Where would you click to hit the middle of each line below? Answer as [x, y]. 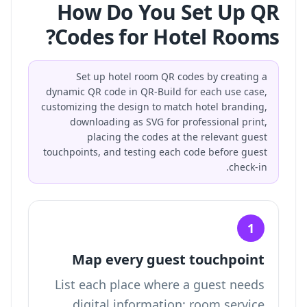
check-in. [248, 167]
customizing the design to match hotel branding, [154, 107]
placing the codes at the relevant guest [177, 137]
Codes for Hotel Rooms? [167, 37]
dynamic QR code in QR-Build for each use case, [157, 91]
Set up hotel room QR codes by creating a [172, 76]
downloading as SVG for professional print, [169, 122]
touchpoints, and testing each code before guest [155, 152]
